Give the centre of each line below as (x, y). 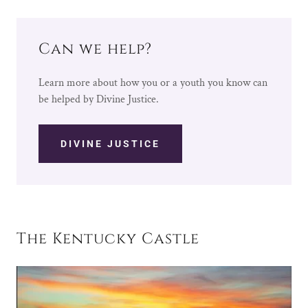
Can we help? (95, 49)
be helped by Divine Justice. (99, 100)
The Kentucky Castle (108, 239)
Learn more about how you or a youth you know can (153, 83)
